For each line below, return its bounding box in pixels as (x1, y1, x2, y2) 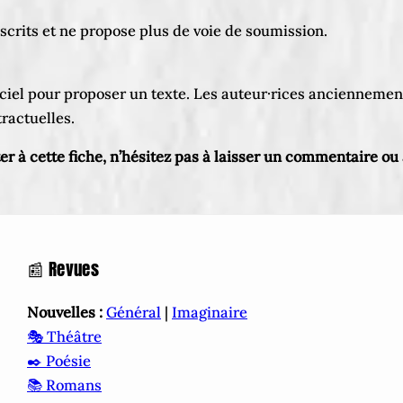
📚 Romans (27, 376, 102, 395)
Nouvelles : (27, 303, 103, 322)
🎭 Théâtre (27, 327, 102, 346)
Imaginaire (172, 303, 247, 322)
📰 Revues (27, 256, 100, 282)
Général (106, 303, 161, 322)
